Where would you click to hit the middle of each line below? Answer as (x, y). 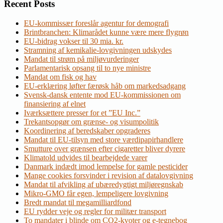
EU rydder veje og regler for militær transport (95, 211)
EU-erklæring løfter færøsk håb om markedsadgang (105, 86)
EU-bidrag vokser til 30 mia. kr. (74, 41)
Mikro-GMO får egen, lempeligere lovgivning (96, 193)
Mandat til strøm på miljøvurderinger (81, 59)
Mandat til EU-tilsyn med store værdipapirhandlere (104, 139)
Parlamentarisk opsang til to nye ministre (87, 68)
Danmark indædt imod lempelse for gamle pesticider (106, 166)
